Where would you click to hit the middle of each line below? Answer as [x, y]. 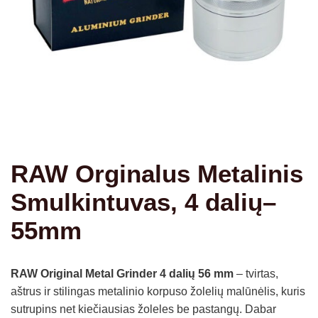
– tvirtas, [256, 273]
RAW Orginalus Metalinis [157, 174]
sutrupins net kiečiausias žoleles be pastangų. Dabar [143, 309]
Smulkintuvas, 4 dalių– [143, 202]
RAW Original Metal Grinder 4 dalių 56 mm [122, 273]
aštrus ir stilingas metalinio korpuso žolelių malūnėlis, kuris [158, 291]
